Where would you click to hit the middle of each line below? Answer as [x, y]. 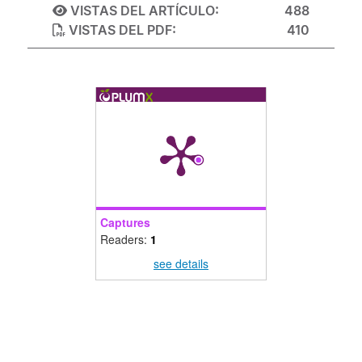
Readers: [125, 240]
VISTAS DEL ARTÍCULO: [143, 11]
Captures [125, 223]
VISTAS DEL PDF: [121, 30]
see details [181, 263]
